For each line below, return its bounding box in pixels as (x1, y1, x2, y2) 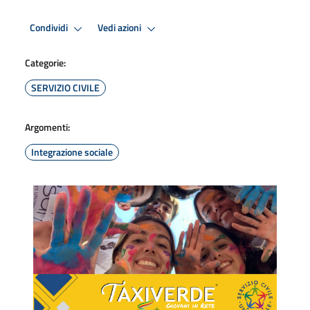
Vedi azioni (98, 20, 143, 36)
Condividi (30, 20, 70, 36)
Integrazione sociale (31, 144, 113, 159)
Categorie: (25, 55, 66, 70)
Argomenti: (25, 119, 70, 134)
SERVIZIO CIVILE (31, 80, 100, 95)
